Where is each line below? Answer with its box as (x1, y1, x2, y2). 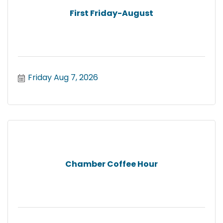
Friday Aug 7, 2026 (28, 72, 98, 84)
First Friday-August (70, 7, 153, 19)
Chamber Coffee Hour (65, 158, 158, 170)
